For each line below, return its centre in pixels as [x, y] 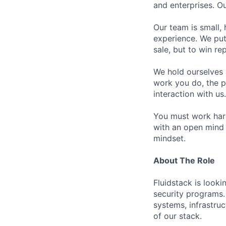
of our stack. [178, 216]
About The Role [184, 160]
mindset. [169, 138]
